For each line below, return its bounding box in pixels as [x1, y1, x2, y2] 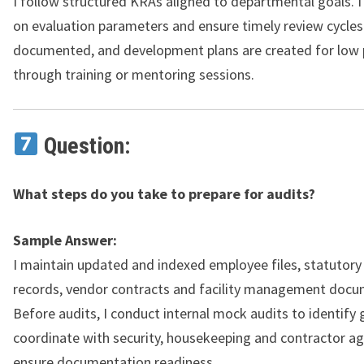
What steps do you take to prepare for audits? [13, 184, 315, 203]
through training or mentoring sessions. [13, 64, 254, 84]
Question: [38, 132, 130, 159]
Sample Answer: [13, 230, 117, 249]
